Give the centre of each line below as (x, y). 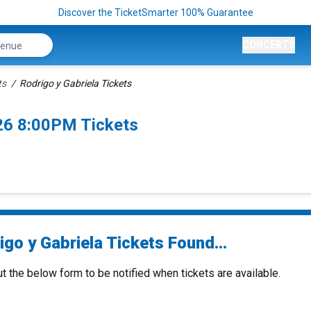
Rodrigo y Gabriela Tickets (75, 83)
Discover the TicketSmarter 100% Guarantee (155, 12)
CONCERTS (269, 45)
